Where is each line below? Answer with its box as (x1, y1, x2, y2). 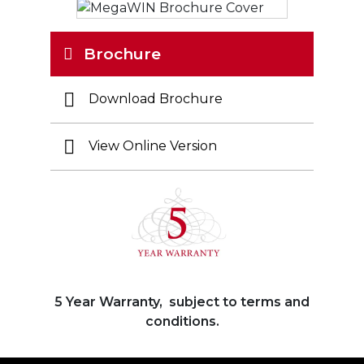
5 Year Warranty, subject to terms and (54, 293, 310, 310)
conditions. (145, 313, 219, 329)
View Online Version (84, 138, 217, 154)
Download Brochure (84, 91, 223, 107)
